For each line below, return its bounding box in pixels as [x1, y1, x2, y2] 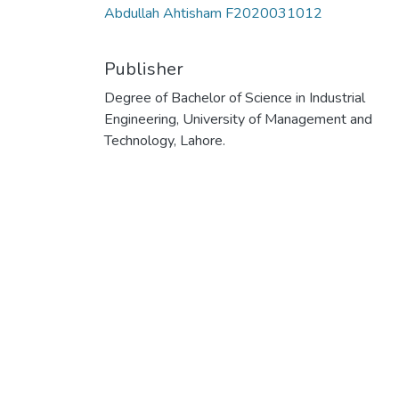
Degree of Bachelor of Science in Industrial [104, 88, 365, 108]
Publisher [104, 57, 183, 81]
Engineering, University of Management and [104, 110, 372, 129]
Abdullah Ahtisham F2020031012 [104, 4, 322, 23]
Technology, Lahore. [104, 131, 225, 151]
